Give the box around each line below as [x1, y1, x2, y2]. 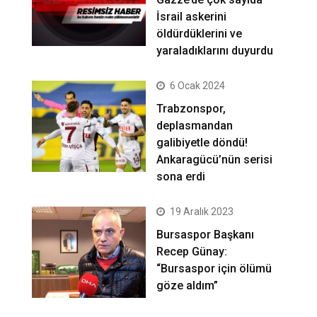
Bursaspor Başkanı [156, 228, 255, 242]
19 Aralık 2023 [170, 206, 234, 218]
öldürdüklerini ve [156, 27, 243, 41]
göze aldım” [156, 279, 219, 293]
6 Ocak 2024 [170, 80, 226, 92]
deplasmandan [156, 119, 234, 133]
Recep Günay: [156, 245, 228, 259]
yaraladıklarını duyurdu [156, 44, 274, 58]
